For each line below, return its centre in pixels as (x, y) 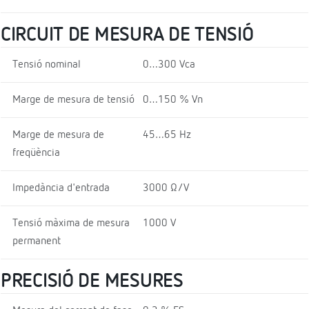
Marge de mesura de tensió (73, 100)
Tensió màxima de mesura (71, 223)
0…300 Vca (169, 64)
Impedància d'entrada (61, 188)
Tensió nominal (47, 64)
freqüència (36, 153)
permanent (37, 241)
